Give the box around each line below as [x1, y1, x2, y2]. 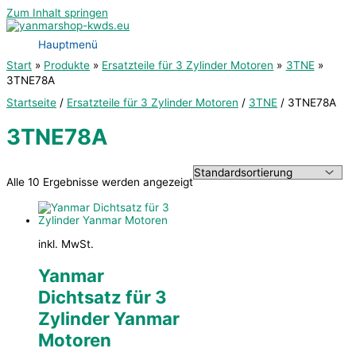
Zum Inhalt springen [6, 6, 108, 19]
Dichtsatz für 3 [38, 286, 167, 308]
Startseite [6, 96, 56, 109]
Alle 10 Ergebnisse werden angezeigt [6, 176, 193, 189]
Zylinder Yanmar [38, 308, 180, 330]
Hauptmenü [38, 38, 98, 51]
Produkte [44, 59, 91, 72]
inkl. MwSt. [38, 237, 94, 250]
